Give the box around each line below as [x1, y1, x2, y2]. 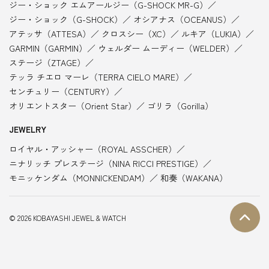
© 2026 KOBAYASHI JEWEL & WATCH [9, 212, 126, 223]
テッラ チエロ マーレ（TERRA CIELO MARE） [9, 71, 184, 83]
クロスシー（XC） [101, 28, 171, 40]
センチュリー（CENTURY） [9, 85, 114, 98]
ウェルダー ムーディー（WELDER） [98, 42, 234, 55]
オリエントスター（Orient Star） [9, 100, 136, 112]
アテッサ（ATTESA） [9, 28, 91, 40]
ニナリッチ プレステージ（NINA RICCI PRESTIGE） [9, 157, 203, 170]
